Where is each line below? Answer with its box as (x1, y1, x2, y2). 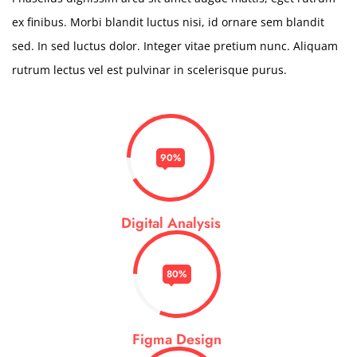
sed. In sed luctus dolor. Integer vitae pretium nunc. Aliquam (12, 38, 338, 53)
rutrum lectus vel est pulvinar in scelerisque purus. (12, 62, 287, 77)
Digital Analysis (120, 213, 221, 233)
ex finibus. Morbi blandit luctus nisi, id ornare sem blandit (12, 14, 324, 29)
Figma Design (131, 329, 222, 350)
